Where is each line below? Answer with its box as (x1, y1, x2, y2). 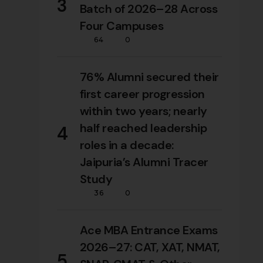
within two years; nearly (79, 103, 207, 119)
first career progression (79, 86, 205, 102)
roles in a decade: (79, 137, 174, 153)
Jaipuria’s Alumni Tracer (79, 154, 208, 170)
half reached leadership (79, 120, 207, 136)
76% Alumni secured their (79, 69, 219, 85)
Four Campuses (79, 18, 164, 33)
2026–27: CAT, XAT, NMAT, (79, 239, 220, 255)
